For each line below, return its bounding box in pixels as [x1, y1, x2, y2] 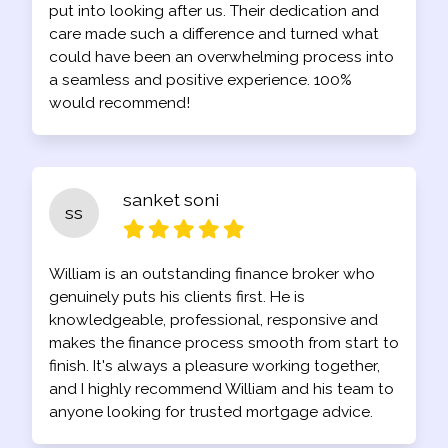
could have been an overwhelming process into [49, 48, 394, 66]
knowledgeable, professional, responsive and [49, 311, 378, 329]
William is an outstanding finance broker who [49, 265, 375, 283]
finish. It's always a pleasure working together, [49, 357, 380, 375]
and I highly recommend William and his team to [49, 380, 394, 398]
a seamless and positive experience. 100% [49, 71, 352, 89]
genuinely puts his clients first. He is [49, 288, 305, 306]
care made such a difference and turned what [49, 25, 379, 43]
